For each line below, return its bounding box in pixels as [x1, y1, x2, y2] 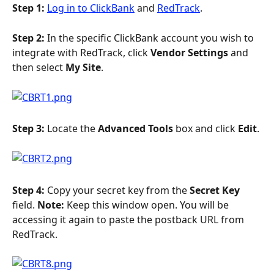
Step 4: [12, 183, 47, 197]
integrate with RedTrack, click [12, 45, 150, 59]
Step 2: [12, 31, 47, 45]
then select [12, 60, 65, 74]
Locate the [47, 122, 98, 136]
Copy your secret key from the [47, 183, 190, 197]
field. [12, 198, 37, 212]
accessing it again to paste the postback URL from [12, 212, 246, 226]
